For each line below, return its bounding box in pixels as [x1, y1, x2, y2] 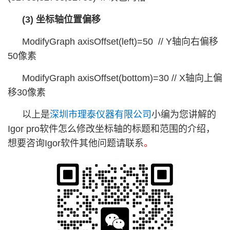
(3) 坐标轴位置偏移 [22, 14, 101, 25]
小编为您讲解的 [151, 109, 216, 120]
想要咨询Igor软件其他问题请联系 [8, 138, 144, 148]
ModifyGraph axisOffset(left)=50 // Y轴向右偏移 [22, 36, 218, 47]
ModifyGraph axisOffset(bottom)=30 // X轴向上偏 [22, 73, 222, 83]
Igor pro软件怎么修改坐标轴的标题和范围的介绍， [8, 124, 215, 134]
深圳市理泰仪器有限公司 [50, 109, 151, 120]
